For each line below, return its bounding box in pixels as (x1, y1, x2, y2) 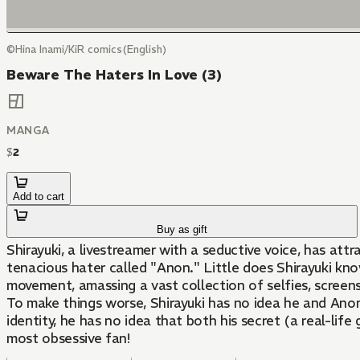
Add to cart (13, 190, 64, 203)
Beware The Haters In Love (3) (6, 66, 222, 84)
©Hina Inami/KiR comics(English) (6, 43, 166, 56)
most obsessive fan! (6, 329, 130, 348)
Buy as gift (157, 223, 208, 236)
